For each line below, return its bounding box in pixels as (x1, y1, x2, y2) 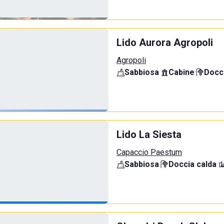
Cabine (168, 67, 194, 77)
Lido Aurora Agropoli (116, 36, 213, 48)
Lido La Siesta (116, 128, 181, 140)
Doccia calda (168, 159, 216, 169)
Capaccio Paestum (116, 147, 182, 157)
